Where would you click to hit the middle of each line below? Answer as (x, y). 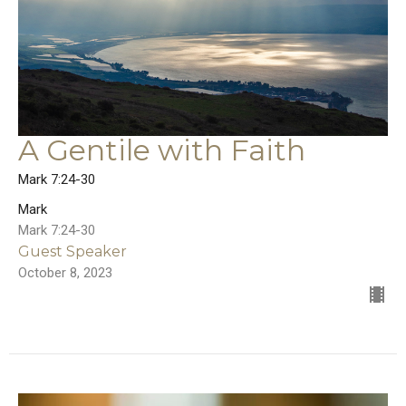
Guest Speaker (72, 252)
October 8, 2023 (65, 273)
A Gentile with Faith (162, 150)
